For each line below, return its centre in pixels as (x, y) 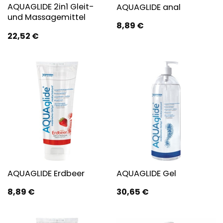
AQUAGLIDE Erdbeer (46, 173)
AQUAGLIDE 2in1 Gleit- (51, 7)
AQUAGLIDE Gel (146, 173)
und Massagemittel (46, 17)
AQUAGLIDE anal (148, 7)
